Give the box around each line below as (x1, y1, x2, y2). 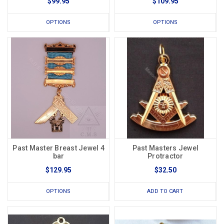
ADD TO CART (147, 188, 183, 195)
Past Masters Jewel (132, 144, 199, 152)
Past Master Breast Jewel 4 (12, 144, 104, 152)
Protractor (147, 152, 183, 160)
